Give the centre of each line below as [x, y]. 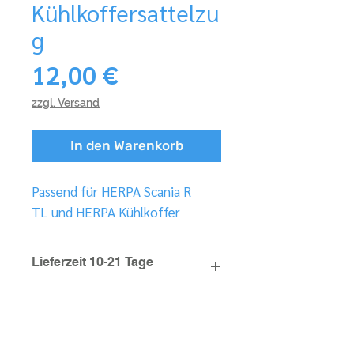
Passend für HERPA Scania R [111, 192]
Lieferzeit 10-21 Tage [93, 262]
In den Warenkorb [126, 146]
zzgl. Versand [66, 103]
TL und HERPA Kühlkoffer [106, 212]
